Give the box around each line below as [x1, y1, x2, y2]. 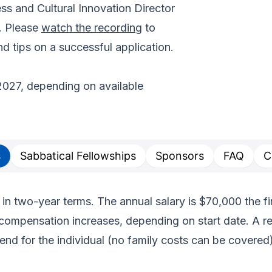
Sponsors [155, 149, 204, 163]
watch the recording [41, 21, 142, 35]
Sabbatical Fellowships [20, 149, 136, 163]
